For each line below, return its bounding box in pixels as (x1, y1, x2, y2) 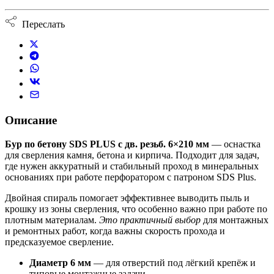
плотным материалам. (5, 214, 99, 225)
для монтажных (201, 214, 268, 225)
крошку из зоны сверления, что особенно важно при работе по (5, 203, 267, 214)
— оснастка (209, 138, 261, 149)
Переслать (17, 18, 65, 29)
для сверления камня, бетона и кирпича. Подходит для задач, (5, 149, 259, 160)
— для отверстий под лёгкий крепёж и (91, 257, 256, 268)
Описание (5, 113, 57, 127)
